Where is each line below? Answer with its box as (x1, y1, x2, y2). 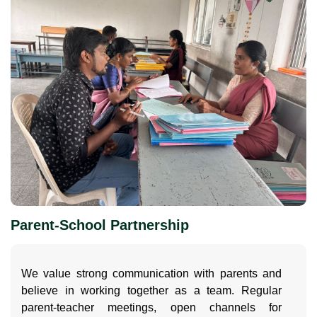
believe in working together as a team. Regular (21, 284, 282, 297)
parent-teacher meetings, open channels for (21, 301, 282, 314)
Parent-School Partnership (11, 217, 189, 234)
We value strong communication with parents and (21, 267, 282, 280)
